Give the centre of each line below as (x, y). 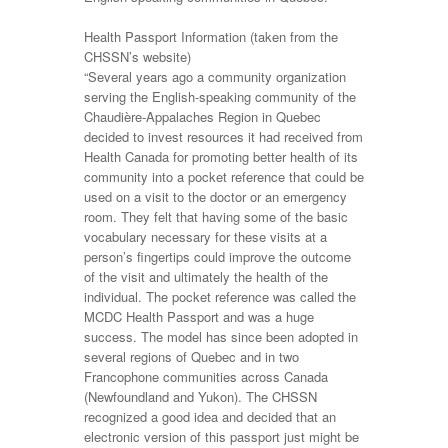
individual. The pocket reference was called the (220, 296)
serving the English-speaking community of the (220, 96)
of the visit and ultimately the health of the (206, 276)
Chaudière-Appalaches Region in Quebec (202, 116)
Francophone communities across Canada (206, 376)
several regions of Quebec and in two (191, 356)
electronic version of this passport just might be (221, 436)
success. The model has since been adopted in (221, 336)
